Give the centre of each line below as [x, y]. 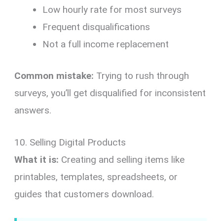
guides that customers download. [84, 194]
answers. [33, 110]
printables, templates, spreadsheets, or [96, 177]
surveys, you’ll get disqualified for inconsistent [110, 93]
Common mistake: [54, 75]
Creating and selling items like [122, 160]
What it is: [37, 160]
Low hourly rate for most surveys [112, 10]
